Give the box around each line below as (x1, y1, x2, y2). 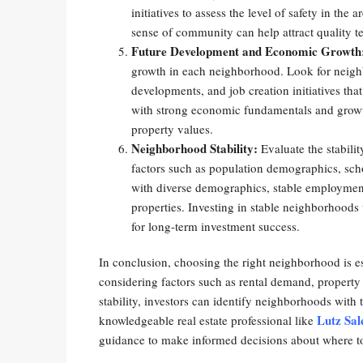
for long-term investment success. (131, 218, 300, 234)
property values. (131, 121, 213, 137)
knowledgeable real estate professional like (99, 312, 317, 328)
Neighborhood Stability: (131, 139, 258, 157)
